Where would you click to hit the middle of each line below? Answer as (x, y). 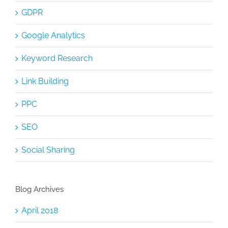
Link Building (45, 81)
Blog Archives (39, 189)
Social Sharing (48, 150)
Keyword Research (57, 58)
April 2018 (40, 210)
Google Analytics (53, 35)
